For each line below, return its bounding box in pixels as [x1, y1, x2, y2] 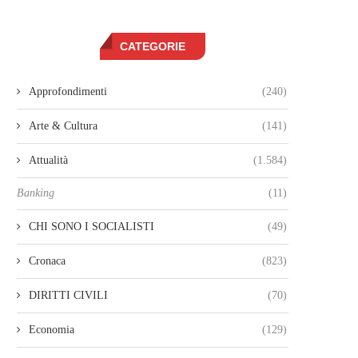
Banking [17, 187, 54, 199]
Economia [29, 324, 74, 336]
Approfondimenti [29, 86, 107, 97]
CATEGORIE [120, 40, 185, 53]
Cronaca [29, 255, 66, 267]
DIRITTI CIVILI [29, 289, 108, 301]
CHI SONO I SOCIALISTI [29, 221, 154, 233]
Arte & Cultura [29, 120, 97, 132]
